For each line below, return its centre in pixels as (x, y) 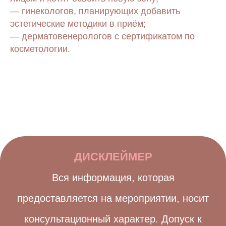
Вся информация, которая (113, 178)
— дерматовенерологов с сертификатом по (102, 36)
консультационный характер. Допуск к (113, 219)
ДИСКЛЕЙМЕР (113, 157)
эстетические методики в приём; (78, 24)
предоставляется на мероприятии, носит (113, 198)
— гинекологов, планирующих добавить (95, 11)
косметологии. (40, 49)
